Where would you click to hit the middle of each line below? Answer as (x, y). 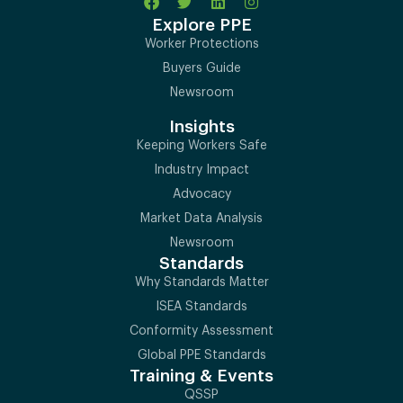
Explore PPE (201, 25)
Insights (201, 127)
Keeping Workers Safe (201, 146)
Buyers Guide (201, 69)
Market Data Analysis (201, 219)
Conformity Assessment (201, 331)
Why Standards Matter (201, 283)
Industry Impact (201, 170)
